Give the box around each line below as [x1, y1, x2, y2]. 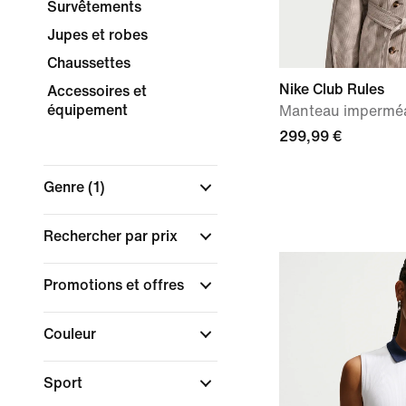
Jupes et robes [47, 27, 148, 43]
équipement [47, 102, 128, 118]
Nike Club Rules [279, 82, 384, 97]
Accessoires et [47, 83, 147, 99]
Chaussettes [47, 55, 130, 71]
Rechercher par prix [43, 228, 181, 244]
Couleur [43, 326, 100, 342]
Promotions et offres [43, 277, 188, 293]
